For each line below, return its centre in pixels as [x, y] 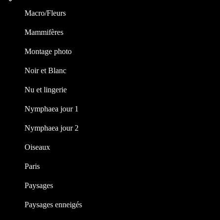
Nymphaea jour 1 [52, 109]
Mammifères [44, 32]
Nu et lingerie [46, 89]
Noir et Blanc [45, 70]
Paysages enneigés [53, 204]
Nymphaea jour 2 [52, 128]
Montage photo [48, 51]
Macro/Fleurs [45, 13]
